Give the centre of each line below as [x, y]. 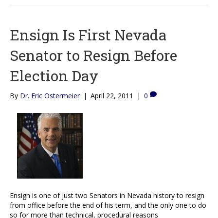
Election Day [54, 75]
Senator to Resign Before [93, 55]
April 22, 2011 [112, 95]
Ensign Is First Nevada [88, 35]
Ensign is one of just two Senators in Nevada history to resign [107, 195]
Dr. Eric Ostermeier [50, 95]
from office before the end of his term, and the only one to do [108, 205]
